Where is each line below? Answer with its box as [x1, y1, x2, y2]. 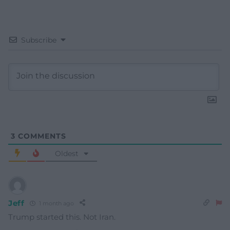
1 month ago [37, 199, 74, 207]
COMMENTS [15, 131, 66, 141]
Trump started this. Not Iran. [8, 212, 116, 222]
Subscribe [21, 35, 56, 45]
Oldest [54, 149, 79, 159]
